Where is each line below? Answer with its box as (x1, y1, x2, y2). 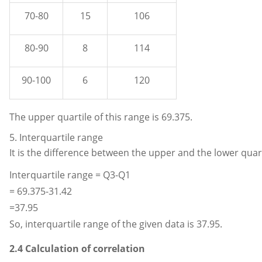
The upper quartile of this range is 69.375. (9, 110, 192, 123)
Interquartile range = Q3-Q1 (9, 168, 130, 181)
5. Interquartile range (9, 131, 103, 144)
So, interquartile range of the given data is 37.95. (9, 217, 222, 230)
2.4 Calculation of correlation (9, 242, 145, 255)
